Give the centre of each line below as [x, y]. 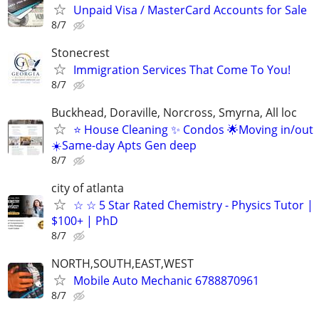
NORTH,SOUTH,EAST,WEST [122, 264]
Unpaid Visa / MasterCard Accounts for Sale [190, 10]
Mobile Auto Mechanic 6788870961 [166, 281]
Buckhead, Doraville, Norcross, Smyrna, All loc [174, 113]
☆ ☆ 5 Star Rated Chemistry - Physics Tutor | [193, 205]
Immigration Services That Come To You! [182, 69]
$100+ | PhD [85, 221]
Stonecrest [80, 52]
